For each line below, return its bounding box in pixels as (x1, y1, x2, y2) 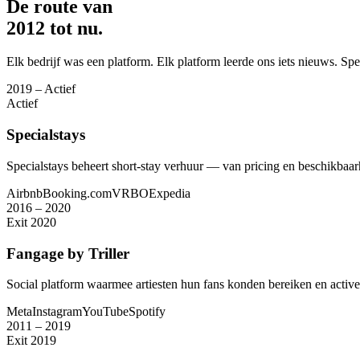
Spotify (129, 305, 166, 319)
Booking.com (43, 186, 112, 200)
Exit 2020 (6, 215, 56, 229)
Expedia (149, 186, 190, 200)
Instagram (32, 305, 82, 319)
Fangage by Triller (6, 244, 129, 262)
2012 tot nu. (6, 17, 103, 39)
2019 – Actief (6, 82, 76, 96)
